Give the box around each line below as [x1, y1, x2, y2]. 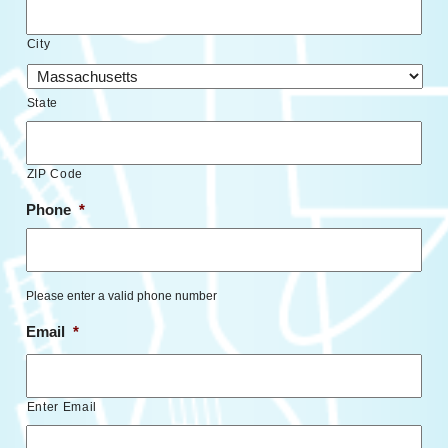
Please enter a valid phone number [25, 288, 217, 303]
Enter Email [26, 399, 97, 414]
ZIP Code [26, 166, 83, 181]
